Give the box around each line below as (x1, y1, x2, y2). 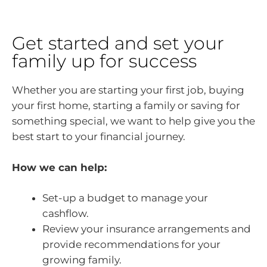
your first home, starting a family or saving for (12, 100, 240, 111)
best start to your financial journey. (12, 131, 185, 142)
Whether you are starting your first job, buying (12, 84, 244, 96)
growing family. (42, 254, 122, 266)
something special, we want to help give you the (12, 115, 255, 127)
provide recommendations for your (42, 238, 221, 250)
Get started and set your (12, 32, 224, 54)
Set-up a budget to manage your (42, 192, 208, 204)
